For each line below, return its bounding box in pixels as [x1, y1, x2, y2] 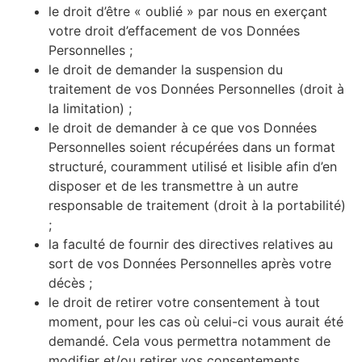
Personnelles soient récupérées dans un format [48, 139, 335, 156]
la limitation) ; [48, 100, 132, 117]
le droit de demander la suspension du [48, 61, 283, 78]
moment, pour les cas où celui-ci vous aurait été [48, 314, 343, 330]
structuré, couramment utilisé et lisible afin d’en [48, 158, 337, 175]
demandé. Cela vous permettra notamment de [48, 333, 330, 350]
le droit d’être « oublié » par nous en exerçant [48, 3, 327, 20]
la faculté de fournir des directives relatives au [48, 236, 333, 253]
